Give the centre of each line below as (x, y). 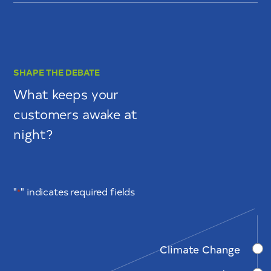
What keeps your (66, 94)
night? (33, 134)
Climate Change (200, 249)
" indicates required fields (78, 191)
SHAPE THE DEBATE (57, 72)
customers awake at (75, 114)
